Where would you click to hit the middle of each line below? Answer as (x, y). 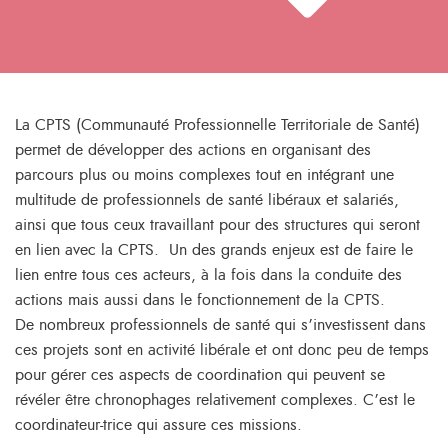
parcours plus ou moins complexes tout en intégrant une (204, 175)
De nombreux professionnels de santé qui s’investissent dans (220, 325)
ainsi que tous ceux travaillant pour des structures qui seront (217, 225)
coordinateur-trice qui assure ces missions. (158, 425)
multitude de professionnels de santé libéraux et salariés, (207, 200)
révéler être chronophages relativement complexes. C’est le (215, 400)
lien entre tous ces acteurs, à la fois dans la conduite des (208, 275)
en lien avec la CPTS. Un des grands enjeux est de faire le (214, 250)
